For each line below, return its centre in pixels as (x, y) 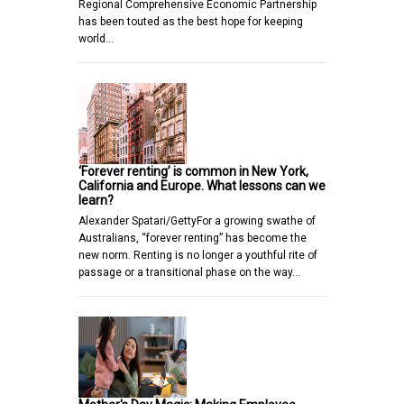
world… (96, 38)
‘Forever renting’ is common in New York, (193, 171)
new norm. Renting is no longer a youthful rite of (198, 255)
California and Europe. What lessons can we (202, 185)
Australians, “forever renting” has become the (193, 238)
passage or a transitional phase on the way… (189, 272)
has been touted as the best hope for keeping (191, 21)
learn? (96, 200)
